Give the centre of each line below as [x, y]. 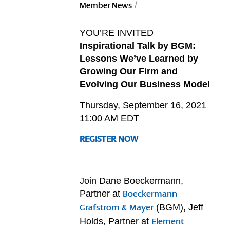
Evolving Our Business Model [145, 84]
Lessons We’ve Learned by [139, 59]
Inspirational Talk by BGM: [138, 46]
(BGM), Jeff [179, 208]
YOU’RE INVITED [117, 33]
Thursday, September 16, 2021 [143, 105]
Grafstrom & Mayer [117, 209]
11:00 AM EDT [110, 118]
